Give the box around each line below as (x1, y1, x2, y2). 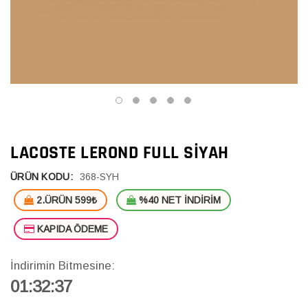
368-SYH (79, 170, 119, 182)
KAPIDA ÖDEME (34, 223, 108, 234)
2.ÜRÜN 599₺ (34, 194, 97, 206)
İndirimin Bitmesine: (10, 258, 115, 272)
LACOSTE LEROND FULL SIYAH (10, 141, 229, 164)
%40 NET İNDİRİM (136, 194, 221, 206)
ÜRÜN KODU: (10, 170, 73, 182)
